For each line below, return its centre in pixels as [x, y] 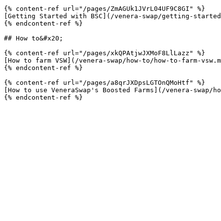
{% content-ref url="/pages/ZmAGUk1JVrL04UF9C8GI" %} [105, 9]
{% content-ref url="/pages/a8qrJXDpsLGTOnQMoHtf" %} [105, 83]
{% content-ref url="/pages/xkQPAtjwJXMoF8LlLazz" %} [105, 53]
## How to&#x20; [34, 38]
